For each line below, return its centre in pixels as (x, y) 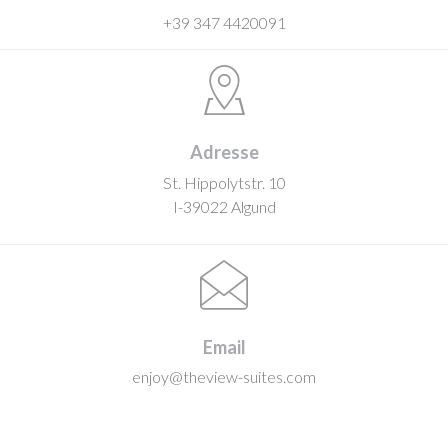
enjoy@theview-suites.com (224, 376)
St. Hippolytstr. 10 (224, 182)
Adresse (224, 152)
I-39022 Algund (224, 206)
